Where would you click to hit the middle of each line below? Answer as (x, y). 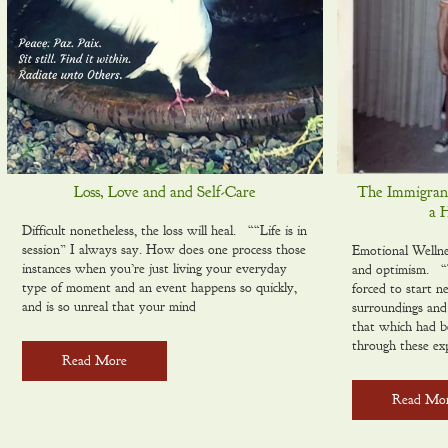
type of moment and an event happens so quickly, (159, 287)
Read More (94, 360)
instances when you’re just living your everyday (154, 268)
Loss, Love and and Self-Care (165, 192)
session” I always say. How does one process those (164, 249)
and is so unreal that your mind (109, 306)
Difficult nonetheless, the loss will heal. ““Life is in (164, 230)
